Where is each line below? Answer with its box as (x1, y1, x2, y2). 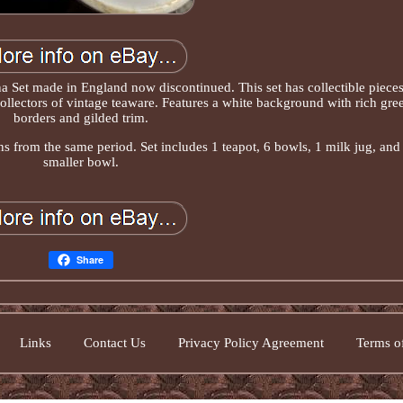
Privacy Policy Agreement (177, 336, 324, 350)
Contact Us (83, 336, 146, 350)
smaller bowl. (43, 154, 120, 169)
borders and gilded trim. (13, 110, 149, 125)
